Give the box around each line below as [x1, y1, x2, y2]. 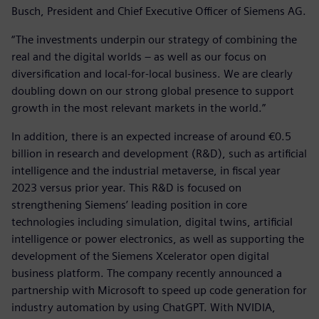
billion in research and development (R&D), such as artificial [11, 146, 307, 160]
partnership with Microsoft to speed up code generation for [11, 283, 307, 297]
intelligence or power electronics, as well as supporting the [11, 231, 304, 246]
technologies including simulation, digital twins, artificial [11, 214, 293, 229]
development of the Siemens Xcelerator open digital [11, 249, 269, 263]
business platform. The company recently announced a [11, 266, 282, 280]
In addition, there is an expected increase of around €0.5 [11, 129, 291, 143]
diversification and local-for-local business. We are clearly [11, 66, 293, 80]
